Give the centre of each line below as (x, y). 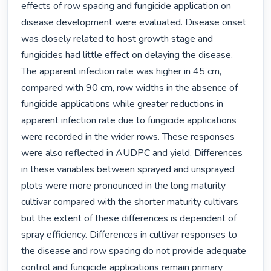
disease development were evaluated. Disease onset (134, 23)
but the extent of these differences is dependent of (129, 219)
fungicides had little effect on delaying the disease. (127, 55)
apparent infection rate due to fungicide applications (129, 121)
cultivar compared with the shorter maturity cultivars (130, 202)
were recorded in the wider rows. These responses (128, 137)
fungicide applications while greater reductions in (122, 104)
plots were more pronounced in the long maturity (124, 186)
